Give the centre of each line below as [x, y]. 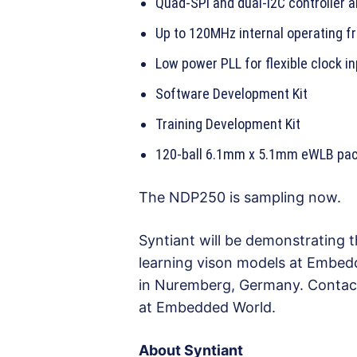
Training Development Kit [228, 124]
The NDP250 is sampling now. [240, 198]
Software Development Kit [231, 94]
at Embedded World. [207, 308]
